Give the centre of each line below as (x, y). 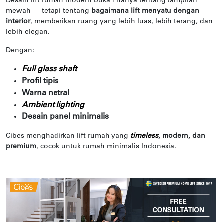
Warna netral (46, 93)
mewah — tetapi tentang (49, 11)
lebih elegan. (28, 32)
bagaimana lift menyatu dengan (145, 11)
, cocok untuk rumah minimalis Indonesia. (106, 147)
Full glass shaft (49, 69)
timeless (144, 136)
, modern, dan (182, 136)
